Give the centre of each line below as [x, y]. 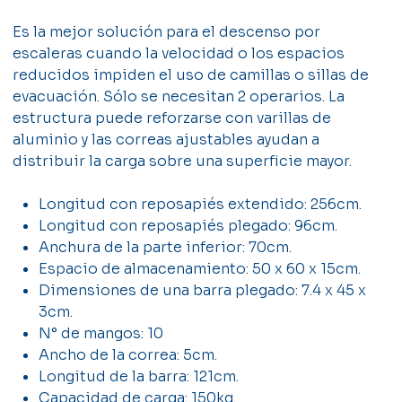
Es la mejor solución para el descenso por [167, 31]
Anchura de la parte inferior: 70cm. [166, 247]
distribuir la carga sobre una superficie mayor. [183, 161]
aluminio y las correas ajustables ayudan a [166, 139]
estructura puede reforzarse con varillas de [172, 118]
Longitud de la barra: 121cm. [139, 376]
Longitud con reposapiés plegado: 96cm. [188, 225]
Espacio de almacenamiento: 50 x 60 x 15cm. [200, 268]
